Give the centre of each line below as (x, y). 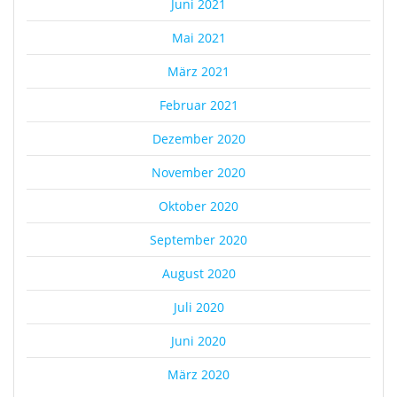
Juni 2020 (198, 341)
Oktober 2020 (198, 206)
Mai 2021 (198, 38)
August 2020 (198, 274)
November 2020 (198, 173)
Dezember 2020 (198, 139)
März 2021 (198, 72)
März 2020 (198, 375)
